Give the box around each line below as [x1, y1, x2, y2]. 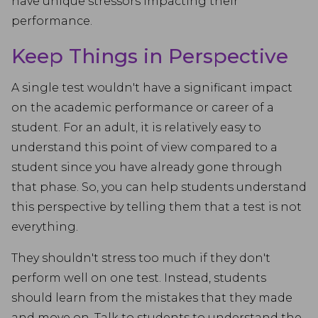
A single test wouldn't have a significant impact [11, 81, 292, 94]
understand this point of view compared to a [11, 141, 278, 154]
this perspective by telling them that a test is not [11, 200, 302, 214]
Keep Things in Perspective [11, 44, 288, 68]
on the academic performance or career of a [11, 101, 274, 114]
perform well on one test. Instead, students [11, 271, 266, 285]
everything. [11, 220, 78, 234]
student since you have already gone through [11, 160, 283, 174]
